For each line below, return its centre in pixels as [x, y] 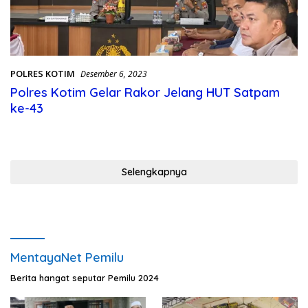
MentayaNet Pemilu [67, 257]
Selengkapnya [154, 172]
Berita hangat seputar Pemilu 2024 [85, 277]
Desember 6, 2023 [114, 74]
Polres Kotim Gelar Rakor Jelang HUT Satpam [145, 92]
